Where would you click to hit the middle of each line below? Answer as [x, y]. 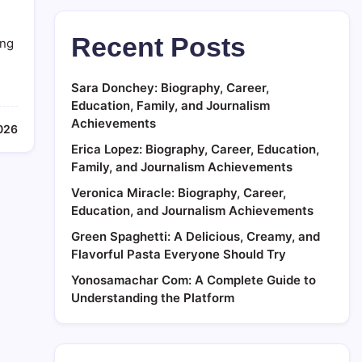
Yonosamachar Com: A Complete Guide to [194, 280]
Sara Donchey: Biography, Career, [170, 88]
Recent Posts [158, 47]
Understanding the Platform [153, 298]
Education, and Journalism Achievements [192, 210]
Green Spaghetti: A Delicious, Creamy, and [196, 236]
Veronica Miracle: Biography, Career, [179, 193]
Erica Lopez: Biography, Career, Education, [195, 149]
